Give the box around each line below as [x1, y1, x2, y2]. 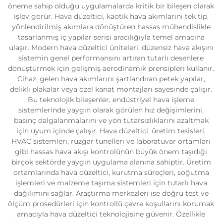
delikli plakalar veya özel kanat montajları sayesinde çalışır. [10, 85, 212, 94]
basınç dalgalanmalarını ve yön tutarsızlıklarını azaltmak [13, 116, 209, 125]
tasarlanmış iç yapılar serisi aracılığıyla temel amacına [17, 33, 205, 42]
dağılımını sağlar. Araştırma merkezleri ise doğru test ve [13, 189, 209, 198]
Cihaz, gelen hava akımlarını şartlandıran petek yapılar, [17, 74, 205, 83]
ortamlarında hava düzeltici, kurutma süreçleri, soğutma [13, 168, 209, 177]
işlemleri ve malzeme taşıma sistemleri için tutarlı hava [15, 178, 207, 187]
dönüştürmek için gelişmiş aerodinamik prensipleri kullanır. [8, 64, 214, 73]
